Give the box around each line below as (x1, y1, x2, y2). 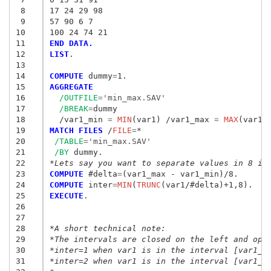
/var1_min (49, 114, 103, 124)
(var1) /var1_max (131, 114, 209, 124)
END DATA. (49, 38, 93, 48)
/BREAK (59, 103, 88, 113)
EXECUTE (49, 191, 83, 200)
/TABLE (54, 136, 83, 146)
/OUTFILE (59, 93, 98, 102)
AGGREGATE (49, 82, 93, 91)
